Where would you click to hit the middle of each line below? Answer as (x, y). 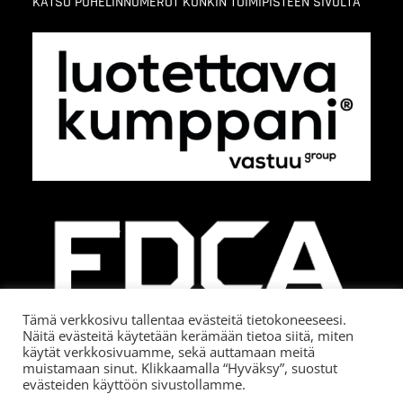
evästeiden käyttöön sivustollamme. (134, 384)
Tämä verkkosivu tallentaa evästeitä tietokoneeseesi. (184, 319)
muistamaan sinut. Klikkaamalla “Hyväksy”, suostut (180, 368)
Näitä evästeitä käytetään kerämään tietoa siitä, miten (188, 336)
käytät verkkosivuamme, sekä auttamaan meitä (169, 352)
